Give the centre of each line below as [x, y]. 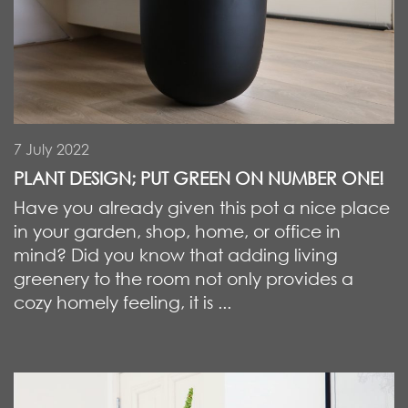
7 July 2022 [51, 149]
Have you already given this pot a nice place [202, 207]
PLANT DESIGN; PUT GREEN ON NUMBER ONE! [199, 178]
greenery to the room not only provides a [184, 278]
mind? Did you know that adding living [176, 254]
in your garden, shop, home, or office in [177, 230]
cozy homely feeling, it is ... [122, 301]
